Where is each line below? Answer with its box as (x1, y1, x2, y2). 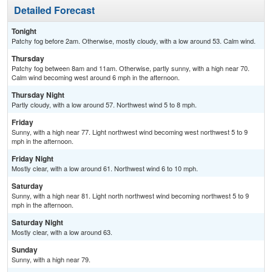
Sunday (12, 244, 38, 256)
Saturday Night (12, 217, 63, 228)
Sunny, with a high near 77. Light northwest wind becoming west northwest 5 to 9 (12, 127, 248, 137)
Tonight (12, 25, 36, 37)
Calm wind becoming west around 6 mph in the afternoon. (12, 72, 180, 83)
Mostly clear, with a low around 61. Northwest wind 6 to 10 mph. (12, 163, 198, 174)
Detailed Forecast (14, 3, 95, 18)
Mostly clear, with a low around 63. (12, 227, 112, 237)
